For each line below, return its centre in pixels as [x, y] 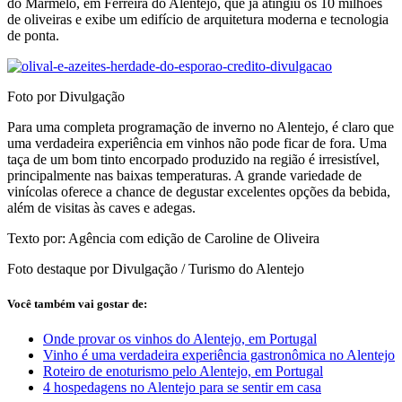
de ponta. [33, 35]
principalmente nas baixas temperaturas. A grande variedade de [184, 175]
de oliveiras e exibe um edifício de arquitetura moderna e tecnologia [198, 19]
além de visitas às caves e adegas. [101, 207]
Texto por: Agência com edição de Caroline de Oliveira [163, 238]
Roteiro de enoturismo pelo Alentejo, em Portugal [183, 371]
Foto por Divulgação [66, 96]
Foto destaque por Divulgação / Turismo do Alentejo [156, 268]
